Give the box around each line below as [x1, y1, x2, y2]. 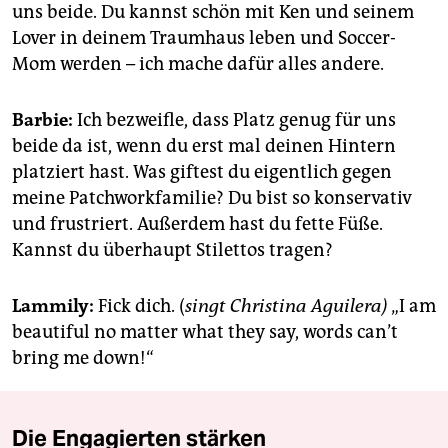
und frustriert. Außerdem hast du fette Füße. [12, 212, 383, 235]
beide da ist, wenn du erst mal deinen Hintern [12, 134, 396, 157]
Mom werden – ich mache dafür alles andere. [12, 52, 384, 75]
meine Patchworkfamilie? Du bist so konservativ [12, 186, 412, 209]
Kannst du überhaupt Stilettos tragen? [12, 238, 333, 261]
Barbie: [12, 108, 73, 131]
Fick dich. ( [94, 294, 185, 317]
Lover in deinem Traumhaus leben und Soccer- [12, 26, 396, 49]
